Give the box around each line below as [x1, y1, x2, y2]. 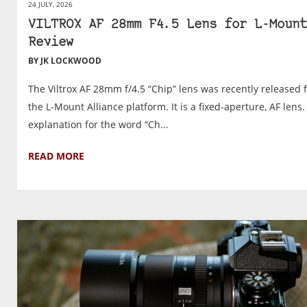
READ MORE [28, 149, 84, 162]
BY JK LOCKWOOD [28, 54, 101, 66]
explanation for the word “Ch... [28, 117, 169, 131]
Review [28, 36, 73, 49]
